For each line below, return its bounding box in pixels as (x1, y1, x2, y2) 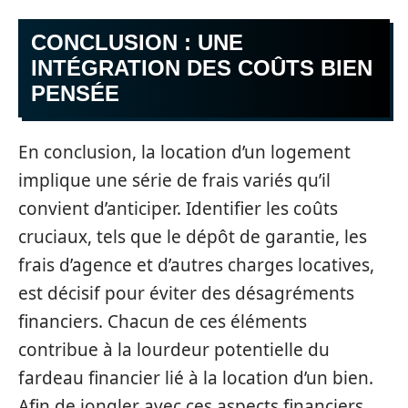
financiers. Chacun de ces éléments (18, 309, 307, 333)
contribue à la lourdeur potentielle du (18, 337, 330, 362)
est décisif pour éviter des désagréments (18, 280, 354, 305)
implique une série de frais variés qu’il (18, 168, 331, 192)
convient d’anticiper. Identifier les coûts (18, 196, 338, 220)
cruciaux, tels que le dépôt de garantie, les (18, 224, 367, 249)
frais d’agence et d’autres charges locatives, (18, 252, 374, 277)
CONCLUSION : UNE (31, 30, 243, 55)
